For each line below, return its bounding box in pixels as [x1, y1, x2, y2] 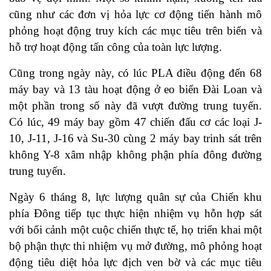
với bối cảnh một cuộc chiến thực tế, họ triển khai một [9, 223, 262, 237]
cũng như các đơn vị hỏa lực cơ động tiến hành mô [9, 8, 262, 21]
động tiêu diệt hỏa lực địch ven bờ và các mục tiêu [9, 256, 262, 269]
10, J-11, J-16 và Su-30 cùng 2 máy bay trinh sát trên [9, 132, 262, 145]
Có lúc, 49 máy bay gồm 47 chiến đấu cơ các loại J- [9, 116, 262, 129]
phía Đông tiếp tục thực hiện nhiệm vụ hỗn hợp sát [9, 207, 262, 220]
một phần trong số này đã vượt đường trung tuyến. [9, 99, 262, 113]
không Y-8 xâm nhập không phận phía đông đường [9, 148, 262, 162]
